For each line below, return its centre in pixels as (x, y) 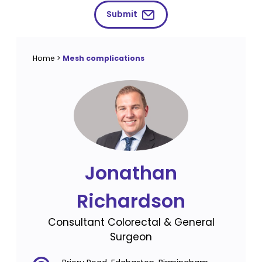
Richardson (131, 201)
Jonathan (131, 173)
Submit (122, 14)
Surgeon (131, 237)
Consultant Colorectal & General (131, 222)
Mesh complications (104, 58)
